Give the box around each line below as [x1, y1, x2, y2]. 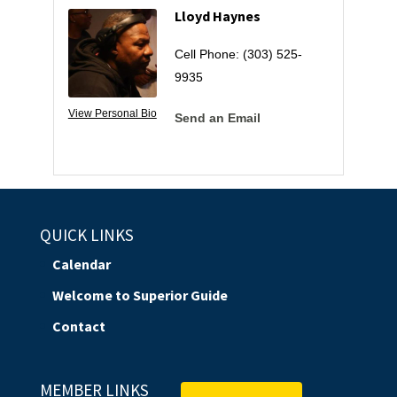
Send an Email [174, 110, 261, 125]
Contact [51, 316, 105, 335]
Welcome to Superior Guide [51, 285, 228, 304]
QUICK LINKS [39, 223, 134, 245]
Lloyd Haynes [174, 6, 261, 25]
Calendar [51, 254, 111, 273]
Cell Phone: [174, 46, 239, 61]
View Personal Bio [67, 106, 157, 120]
